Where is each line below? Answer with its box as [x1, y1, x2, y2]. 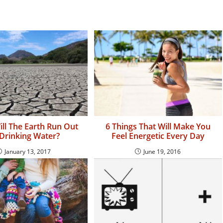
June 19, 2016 [143, 147, 181, 156]
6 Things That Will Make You [105, 120, 211, 132]
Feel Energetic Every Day [111, 130, 205, 141]
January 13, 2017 [4, 147, 51, 156]
